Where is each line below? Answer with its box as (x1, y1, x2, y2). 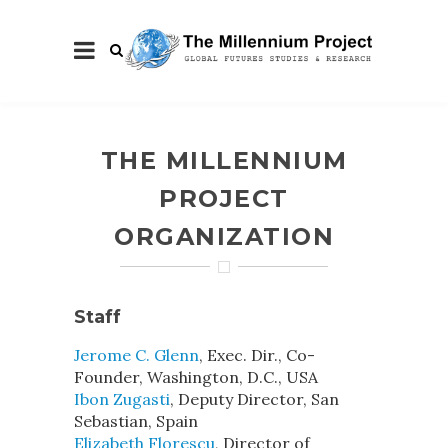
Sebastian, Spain (74, 411, 198, 431)
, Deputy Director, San (170, 389, 339, 409)
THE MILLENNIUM (100, 146, 348, 175)
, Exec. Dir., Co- (199, 345, 315, 365)
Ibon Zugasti (74, 389, 170, 409)
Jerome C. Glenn (74, 345, 199, 365)
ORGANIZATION (114, 222, 334, 251)
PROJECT (159, 184, 289, 213)
